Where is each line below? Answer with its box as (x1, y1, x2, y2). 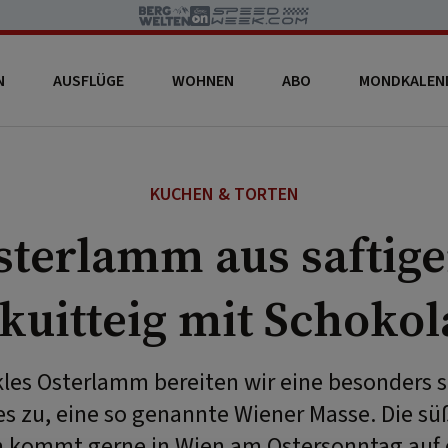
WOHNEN (171, 69, 234, 92)
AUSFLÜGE (52, 69, 124, 92)
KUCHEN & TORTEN (149, 182, 299, 207)
